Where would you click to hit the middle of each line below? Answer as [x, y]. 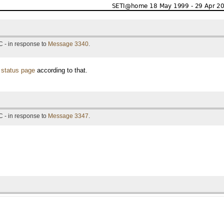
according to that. [61, 70]
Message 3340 [68, 44]
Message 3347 [68, 116]
